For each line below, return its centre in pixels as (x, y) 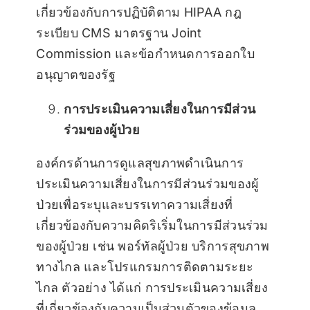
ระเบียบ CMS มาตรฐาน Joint (119, 33)
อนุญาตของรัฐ (76, 75)
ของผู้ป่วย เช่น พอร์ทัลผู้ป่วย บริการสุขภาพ (153, 246)
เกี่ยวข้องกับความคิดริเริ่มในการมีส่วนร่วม (152, 226)
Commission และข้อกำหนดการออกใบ (145, 54)
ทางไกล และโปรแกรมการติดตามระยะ (145, 267)
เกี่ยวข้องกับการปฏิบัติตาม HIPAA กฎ (139, 12)
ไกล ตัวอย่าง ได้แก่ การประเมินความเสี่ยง (152, 288)
